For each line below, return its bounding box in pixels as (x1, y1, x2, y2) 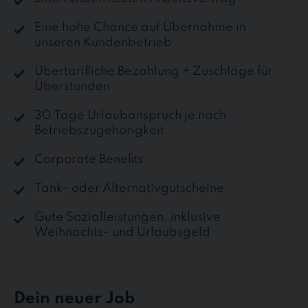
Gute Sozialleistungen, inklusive (34, 210, 221, 223)
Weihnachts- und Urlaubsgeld (34, 225, 210, 239)
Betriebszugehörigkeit (34, 124, 164, 137)
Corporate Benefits (34, 153, 143, 166)
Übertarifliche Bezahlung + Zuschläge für (34, 65, 273, 78)
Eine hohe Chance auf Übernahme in (34, 21, 246, 34)
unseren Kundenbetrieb (34, 36, 172, 49)
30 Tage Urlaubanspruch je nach (34, 109, 226, 122)
